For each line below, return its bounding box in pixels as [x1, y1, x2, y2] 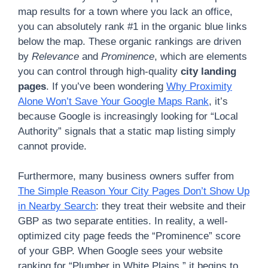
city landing [181, 65, 236, 77]
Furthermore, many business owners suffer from [18, 170, 234, 182]
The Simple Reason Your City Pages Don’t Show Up [18, 185, 249, 197]
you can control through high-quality [18, 65, 181, 77]
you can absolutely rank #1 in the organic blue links [18, 20, 247, 32]
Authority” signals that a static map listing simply [18, 125, 236, 137]
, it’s [209, 95, 228, 107]
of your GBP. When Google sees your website [18, 245, 223, 257]
